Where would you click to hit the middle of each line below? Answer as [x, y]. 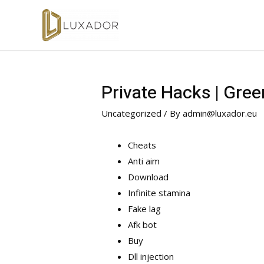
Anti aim [144, 161]
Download [148, 177]
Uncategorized [132, 113]
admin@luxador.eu [220, 113]
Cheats [142, 145]
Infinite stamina [159, 193]
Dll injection [151, 257]
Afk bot [143, 225]
